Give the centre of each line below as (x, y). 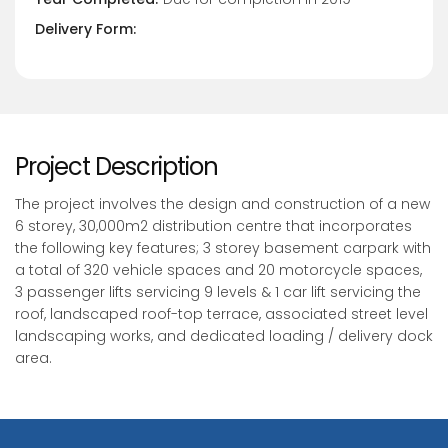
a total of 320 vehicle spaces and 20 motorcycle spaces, (218, 269)
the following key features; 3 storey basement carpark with (223, 247)
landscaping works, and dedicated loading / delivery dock (224, 335)
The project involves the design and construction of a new (222, 203)
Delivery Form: (85, 28)
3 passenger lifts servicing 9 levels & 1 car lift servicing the (218, 291)
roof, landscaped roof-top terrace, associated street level (221, 313)
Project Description (116, 166)
